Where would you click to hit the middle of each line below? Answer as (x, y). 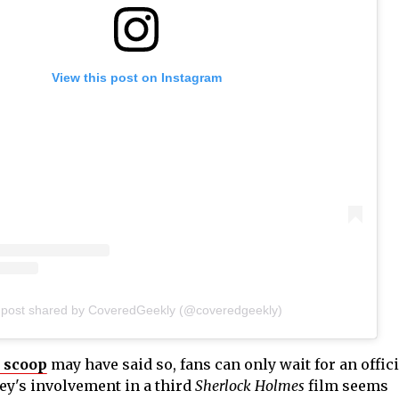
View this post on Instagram (136, 77)
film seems (346, 386)
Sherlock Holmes (249, 386)
